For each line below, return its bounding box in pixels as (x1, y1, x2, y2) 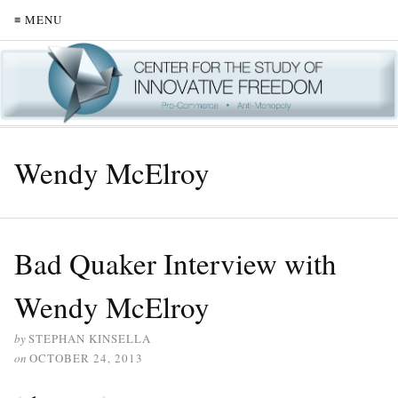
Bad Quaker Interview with (14, 243, 337, 283)
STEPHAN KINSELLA (28, 330, 151, 346)
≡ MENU (14, 12, 62, 28)
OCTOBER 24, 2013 (29, 349, 143, 366)
